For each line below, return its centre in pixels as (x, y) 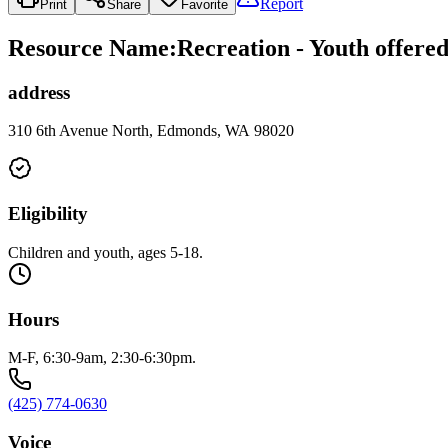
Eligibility (48, 214)
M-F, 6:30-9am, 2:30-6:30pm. (102, 358)
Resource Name (88, 47)
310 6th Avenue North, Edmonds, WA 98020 (151, 131)
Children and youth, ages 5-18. (105, 252)
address (39, 92)
